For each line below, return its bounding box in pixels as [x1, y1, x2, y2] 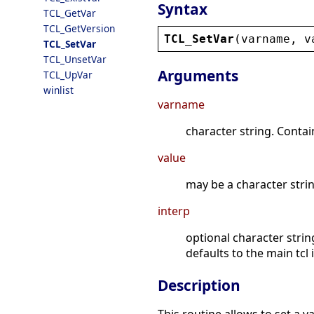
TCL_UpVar [43, 68, 93, 81]
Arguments [158, 66, 238, 86]
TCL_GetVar [43, 6, 96, 20]
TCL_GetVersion [43, 22, 115, 35]
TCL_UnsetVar [43, 53, 107, 66]
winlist [43, 83, 74, 97]
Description [158, 275, 240, 296]
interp [158, 203, 190, 219]
